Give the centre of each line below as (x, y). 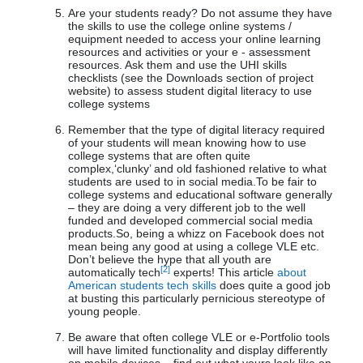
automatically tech (114, 273)
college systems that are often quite (159, 156)
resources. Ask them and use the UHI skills (177, 65)
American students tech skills (142, 286)
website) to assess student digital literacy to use (190, 91)
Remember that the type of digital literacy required (196, 130)
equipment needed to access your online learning (194, 39)
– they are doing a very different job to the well (187, 208)
